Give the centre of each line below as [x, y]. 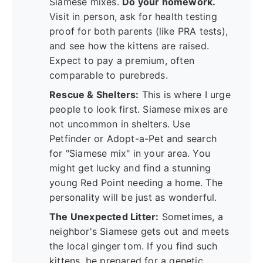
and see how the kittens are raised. [129, 46]
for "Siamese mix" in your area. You [130, 154]
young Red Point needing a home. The [136, 183]
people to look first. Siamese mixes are [139, 109]
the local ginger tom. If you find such [134, 246]
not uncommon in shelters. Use [120, 124]
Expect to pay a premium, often [122, 61]
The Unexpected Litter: [104, 217]
